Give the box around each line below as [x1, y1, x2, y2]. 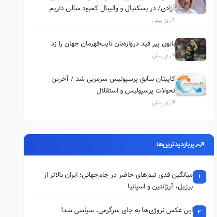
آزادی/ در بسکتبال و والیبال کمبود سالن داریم [49, 2, 175, 14]
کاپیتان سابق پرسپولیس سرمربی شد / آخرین [51, 73, 175, 85]
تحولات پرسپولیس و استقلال [96, 85, 175, 96]
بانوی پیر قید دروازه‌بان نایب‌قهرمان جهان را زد [50, 38, 175, 49]
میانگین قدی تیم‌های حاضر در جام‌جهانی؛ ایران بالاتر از [43, 169, 193, 181]
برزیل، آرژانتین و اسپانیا [127, 181, 193, 192]
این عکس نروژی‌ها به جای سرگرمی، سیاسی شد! [61, 204, 193, 216]
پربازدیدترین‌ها [156, 139, 195, 150]
